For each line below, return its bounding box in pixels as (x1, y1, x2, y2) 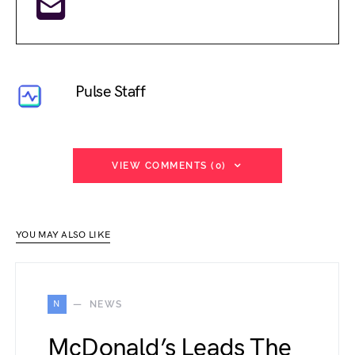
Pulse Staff (74, 82, 146, 102)
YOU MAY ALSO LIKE (16, 228, 111, 241)
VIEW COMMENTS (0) (112, 159, 227, 171)
